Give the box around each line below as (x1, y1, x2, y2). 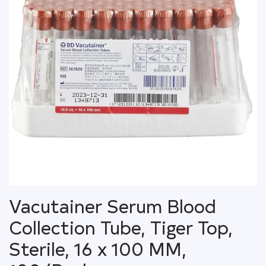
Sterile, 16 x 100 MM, (9, 236, 186, 261)
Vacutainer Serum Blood (9, 194, 216, 218)
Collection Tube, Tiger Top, (9, 215, 233, 239)
